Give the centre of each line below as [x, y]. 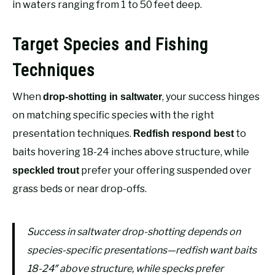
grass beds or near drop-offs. [79, 188]
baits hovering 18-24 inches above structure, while [131, 152]
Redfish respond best [184, 133]
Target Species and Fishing [110, 44]
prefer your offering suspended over [165, 170]
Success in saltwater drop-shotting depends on [134, 231]
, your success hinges [211, 96]
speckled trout [46, 170]
